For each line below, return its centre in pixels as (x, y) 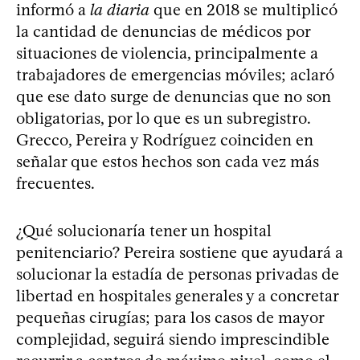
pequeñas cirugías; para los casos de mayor (170, 317)
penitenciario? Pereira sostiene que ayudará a (180, 252)
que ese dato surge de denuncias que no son (174, 96)
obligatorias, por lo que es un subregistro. (163, 118)
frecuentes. (55, 183)
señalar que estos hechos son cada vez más (168, 162)
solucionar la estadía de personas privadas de (178, 274)
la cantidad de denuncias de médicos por (163, 31)
